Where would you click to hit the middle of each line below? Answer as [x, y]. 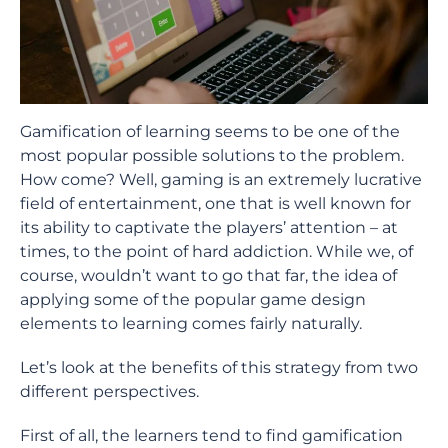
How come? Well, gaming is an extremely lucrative [221, 179]
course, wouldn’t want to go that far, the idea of [208, 275]
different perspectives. [109, 391]
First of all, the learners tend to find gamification [211, 435]
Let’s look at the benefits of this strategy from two [219, 367]
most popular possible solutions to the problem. [212, 155]
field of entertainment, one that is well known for [215, 203]
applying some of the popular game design [193, 299]
